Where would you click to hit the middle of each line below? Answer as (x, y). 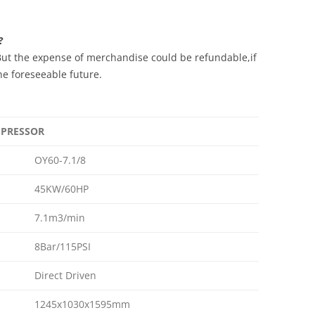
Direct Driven (65, 275)
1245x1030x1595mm (82, 304)
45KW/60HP (62, 189)
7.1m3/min (60, 218)
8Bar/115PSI (63, 246)
